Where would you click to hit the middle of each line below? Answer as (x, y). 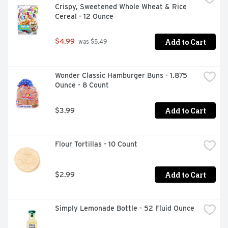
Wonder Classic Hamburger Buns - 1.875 (121, 76)
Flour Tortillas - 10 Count (96, 144)
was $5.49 (92, 42)
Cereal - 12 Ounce (84, 17)
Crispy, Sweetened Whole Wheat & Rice (121, 7)
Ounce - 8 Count (82, 85)
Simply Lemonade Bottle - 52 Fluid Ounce (125, 208)
